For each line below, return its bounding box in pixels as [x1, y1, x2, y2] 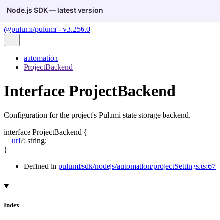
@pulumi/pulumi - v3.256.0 [4, 25, 90, 33]
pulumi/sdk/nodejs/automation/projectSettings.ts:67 [58, 162, 216, 170]
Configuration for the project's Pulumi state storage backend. [4, 110, 191, 119]
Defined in [24, 162, 58, 170]
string [27, 136, 45, 145]
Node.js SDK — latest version [7, 6, 104, 15]
